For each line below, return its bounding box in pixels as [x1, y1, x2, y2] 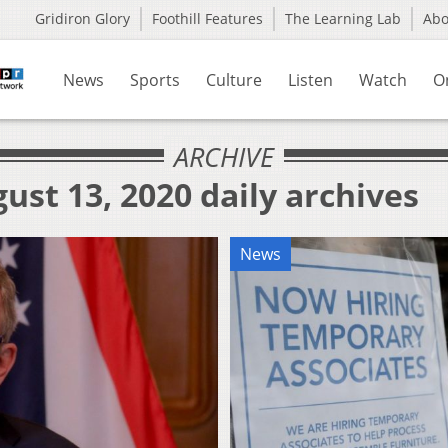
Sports [130, 69, 180, 91]
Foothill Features [152, 9, 263, 28]
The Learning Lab [285, 9, 401, 28]
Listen [288, 69, 333, 91]
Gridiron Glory [35, 9, 130, 28]
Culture [206, 69, 262, 91]
